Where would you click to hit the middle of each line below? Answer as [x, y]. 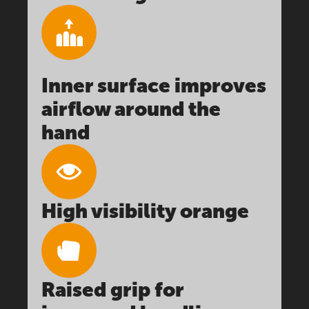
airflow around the [131, 109]
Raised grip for [112, 290]
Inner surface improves [154, 86]
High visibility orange [145, 211]
